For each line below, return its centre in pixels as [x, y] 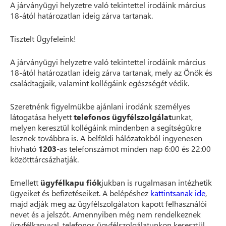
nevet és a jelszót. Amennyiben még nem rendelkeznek [105, 214]
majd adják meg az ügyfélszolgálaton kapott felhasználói [108, 204]
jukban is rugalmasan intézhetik [157, 182]
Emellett [25, 182]
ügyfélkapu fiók [71, 182]
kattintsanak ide [178, 193]
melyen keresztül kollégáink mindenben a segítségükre [106, 127]
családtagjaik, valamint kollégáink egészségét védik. [100, 83]
